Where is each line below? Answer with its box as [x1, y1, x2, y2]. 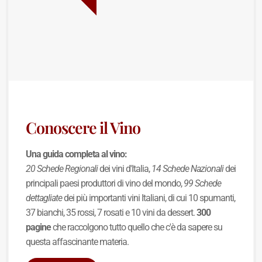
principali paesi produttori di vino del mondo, [26, 177, 184, 189]
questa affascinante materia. [26, 236, 129, 247]
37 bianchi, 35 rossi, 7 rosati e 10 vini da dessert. [26, 206, 197, 218]
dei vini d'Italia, [98, 163, 152, 174]
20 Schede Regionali [26, 163, 98, 174]
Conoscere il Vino [26, 116, 141, 138]
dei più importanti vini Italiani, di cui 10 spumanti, [62, 192, 236, 204]
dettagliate [26, 192, 63, 204]
